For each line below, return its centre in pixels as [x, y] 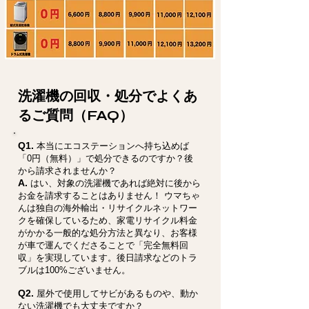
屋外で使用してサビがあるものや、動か [117, 293]
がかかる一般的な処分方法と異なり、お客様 [108, 233]
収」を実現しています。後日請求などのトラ [108, 258]
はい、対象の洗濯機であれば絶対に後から [116, 183]
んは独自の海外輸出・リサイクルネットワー [108, 208]
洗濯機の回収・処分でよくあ [108, 96]
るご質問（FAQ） [76, 116]
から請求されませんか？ [67, 171]
